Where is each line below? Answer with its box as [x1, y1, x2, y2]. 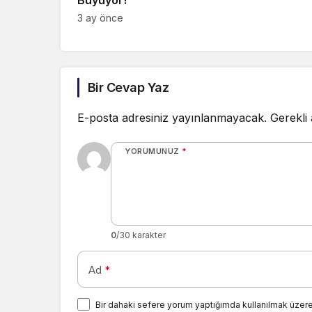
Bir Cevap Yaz [88, 80, 169, 95]
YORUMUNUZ [125, 146, 180, 157]
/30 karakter [116, 230, 166, 241]
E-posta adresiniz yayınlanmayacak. [77, 111, 267, 125]
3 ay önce [77, 12, 123, 24]
